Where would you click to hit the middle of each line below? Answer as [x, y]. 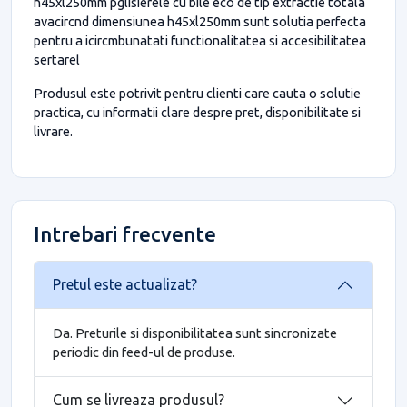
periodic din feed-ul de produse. [144, 352]
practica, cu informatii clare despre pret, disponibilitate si [197, 112]
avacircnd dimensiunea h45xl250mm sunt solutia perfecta [200, 21]
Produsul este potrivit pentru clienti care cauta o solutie [197, 93]
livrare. [53, 131]
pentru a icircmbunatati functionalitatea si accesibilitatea [200, 40]
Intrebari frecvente [125, 233]
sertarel [57, 59]
